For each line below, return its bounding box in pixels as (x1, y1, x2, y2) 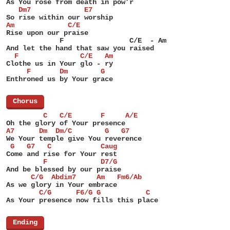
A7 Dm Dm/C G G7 (6, 127, 129, 135)
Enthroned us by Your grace (6, 75, 113, 83)
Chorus (13, 97, 37, 105)
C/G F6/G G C (6, 188, 150, 197)
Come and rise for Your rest (6, 150, 117, 158)
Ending (13, 218, 37, 226)
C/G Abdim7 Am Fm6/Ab (6, 173, 142, 181)
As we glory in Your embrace (6, 181, 117, 189)
